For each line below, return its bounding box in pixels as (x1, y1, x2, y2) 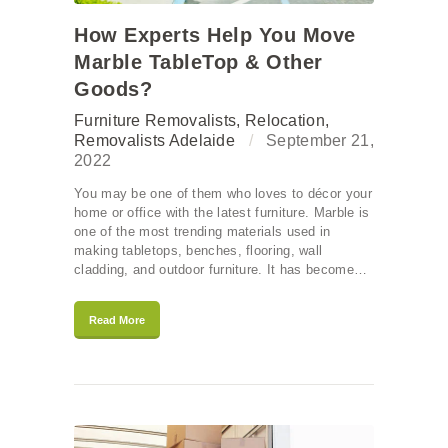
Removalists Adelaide (74, 132, 236, 150)
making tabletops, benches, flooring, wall (74, 243, 323, 259)
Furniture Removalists (74, 112, 237, 130)
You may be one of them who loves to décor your (74, 186, 372, 202)
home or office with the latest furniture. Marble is (74, 205, 370, 221)
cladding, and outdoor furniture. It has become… (74, 262, 368, 278)
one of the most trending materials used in (74, 224, 331, 240)
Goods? (74, 78, 152, 101)
